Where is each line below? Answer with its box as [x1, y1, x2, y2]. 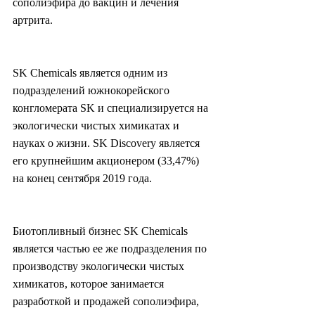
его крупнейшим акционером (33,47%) [13, 155, 202, 167]
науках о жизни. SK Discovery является [13, 137, 202, 150]
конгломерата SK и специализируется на [13, 102, 211, 115]
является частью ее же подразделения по [13, 243, 210, 255]
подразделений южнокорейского [13, 84, 172, 97]
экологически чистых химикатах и [13, 120, 182, 132]
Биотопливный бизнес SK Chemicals [13, 225, 191, 238]
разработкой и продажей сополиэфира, [13, 295, 202, 308]
